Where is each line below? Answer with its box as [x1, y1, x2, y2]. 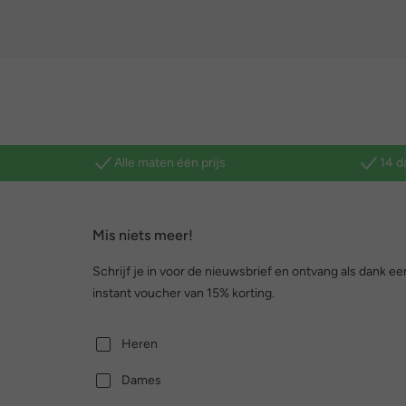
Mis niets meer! [92, 227, 193, 244]
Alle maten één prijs [114, 155, 226, 170]
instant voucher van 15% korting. [92, 285, 275, 301]
